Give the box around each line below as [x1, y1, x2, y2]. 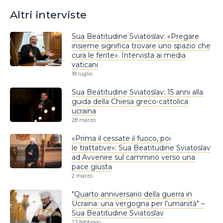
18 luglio [72, 70, 93, 78]
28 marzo [72, 116, 96, 124]
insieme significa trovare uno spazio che [72, 41, 211, 50]
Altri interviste [10, 8, 87, 21]
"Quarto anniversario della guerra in [72, 190, 192, 199]
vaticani [72, 60, 98, 69]
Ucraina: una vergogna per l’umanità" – [72, 199, 205, 208]
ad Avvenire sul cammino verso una [72, 153, 195, 162]
